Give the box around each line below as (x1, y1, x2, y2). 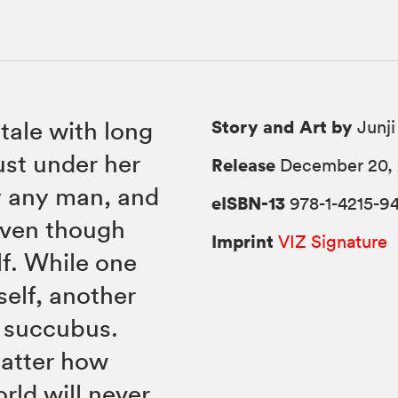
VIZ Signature (278, 230, 388, 252)
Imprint (211, 228, 275, 253)
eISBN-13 (211, 190, 286, 215)
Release (211, 152, 276, 177)
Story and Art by (211, 114, 354, 139)
